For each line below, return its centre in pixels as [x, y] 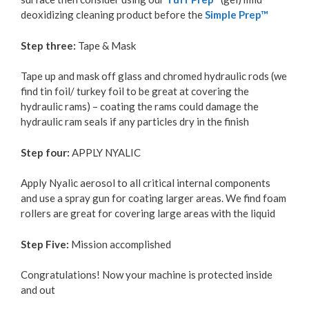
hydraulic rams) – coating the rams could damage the [140, 107]
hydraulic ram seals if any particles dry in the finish [135, 122]
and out [38, 290]
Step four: [46, 152]
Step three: [49, 45]
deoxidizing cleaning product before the [113, 15]
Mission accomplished [120, 244]
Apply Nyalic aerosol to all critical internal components [146, 183]
